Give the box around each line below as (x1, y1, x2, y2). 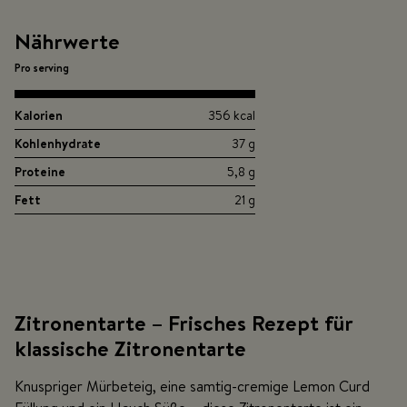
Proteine (15, 163, 65, 182)
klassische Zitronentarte (15, 333, 246, 364)
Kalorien (15, 106, 63, 125)
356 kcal (208, 106, 255, 125)
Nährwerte (15, 25, 120, 57)
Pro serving (15, 60, 69, 76)
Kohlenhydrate (15, 134, 101, 154)
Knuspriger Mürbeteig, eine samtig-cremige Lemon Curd (15, 376, 370, 397)
